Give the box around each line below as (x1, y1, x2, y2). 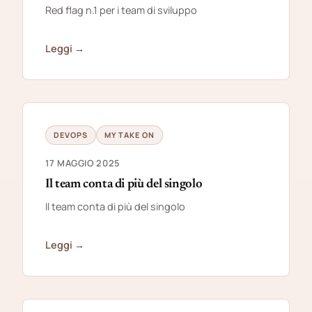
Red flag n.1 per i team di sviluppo (45, 3, 197, 17)
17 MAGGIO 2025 (45, 156, 120, 169)
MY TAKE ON (104, 129, 155, 140)
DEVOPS (54, 129, 88, 140)
